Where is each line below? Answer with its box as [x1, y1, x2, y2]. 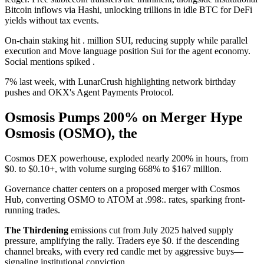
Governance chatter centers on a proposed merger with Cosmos [5, 183, 240, 194]
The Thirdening [5, 225, 68, 235]
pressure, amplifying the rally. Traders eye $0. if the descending [5, 235, 239, 246]
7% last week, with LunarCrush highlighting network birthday [5, 76, 236, 87]
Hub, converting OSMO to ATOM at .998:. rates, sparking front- [5, 194, 245, 204]
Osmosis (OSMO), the [5, 125, 137, 141]
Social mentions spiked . [5, 56, 95, 67]
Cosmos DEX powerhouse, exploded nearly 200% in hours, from [5, 153, 248, 163]
